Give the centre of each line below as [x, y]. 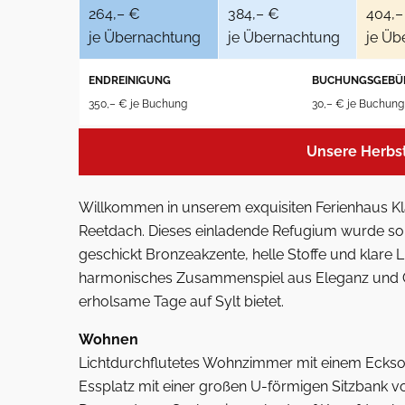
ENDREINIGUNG [130, 80]
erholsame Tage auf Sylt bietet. [181, 301]
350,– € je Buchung [138, 104]
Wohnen [108, 339]
